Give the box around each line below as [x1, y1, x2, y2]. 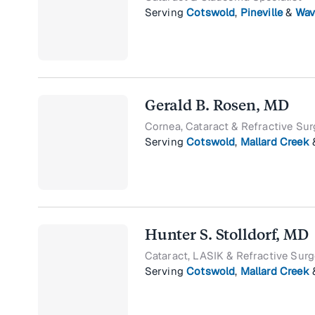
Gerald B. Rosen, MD [144, 96, 289, 115]
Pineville [240, 6, 283, 20]
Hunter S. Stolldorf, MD [144, 226, 309, 244]
